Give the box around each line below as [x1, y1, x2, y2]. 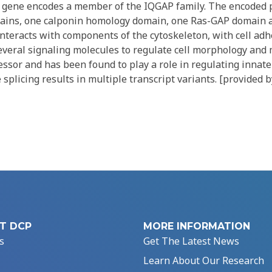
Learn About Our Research [143, 254, 264, 268]
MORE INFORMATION [143, 220, 250, 233]
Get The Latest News [143, 234, 239, 248]
